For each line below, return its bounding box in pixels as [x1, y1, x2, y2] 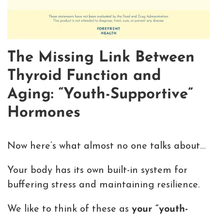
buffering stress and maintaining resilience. [7, 180, 200, 190]
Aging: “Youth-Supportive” [7, 87, 193, 102]
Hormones [7, 105, 80, 121]
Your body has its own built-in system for [7, 166, 187, 176]
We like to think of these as [7, 204, 132, 215]
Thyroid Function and [7, 68, 161, 84]
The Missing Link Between [7, 50, 195, 65]
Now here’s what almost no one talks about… [7, 141, 205, 152]
